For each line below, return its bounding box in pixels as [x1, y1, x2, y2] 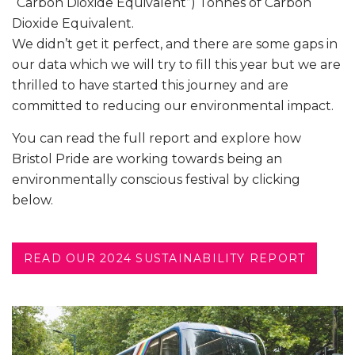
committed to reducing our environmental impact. [12, 97, 334, 113]
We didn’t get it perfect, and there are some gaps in [12, 36, 338, 52]
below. [12, 192, 56, 208]
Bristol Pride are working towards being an [12, 151, 282, 166]
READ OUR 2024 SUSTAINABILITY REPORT [24, 250, 306, 265]
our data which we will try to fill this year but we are [12, 56, 341, 72]
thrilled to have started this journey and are [12, 77, 288, 93]
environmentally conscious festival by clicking [12, 171, 300, 187]
